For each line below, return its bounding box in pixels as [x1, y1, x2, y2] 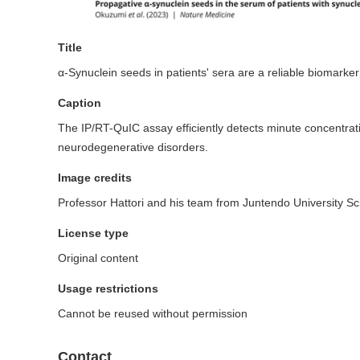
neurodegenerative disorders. [58, 141, 208, 154]
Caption [58, 96, 101, 110]
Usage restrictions [58, 282, 158, 296]
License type [58, 227, 129, 240]
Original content [58, 252, 138, 265]
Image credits [58, 171, 132, 185]
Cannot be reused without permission [58, 307, 247, 321]
